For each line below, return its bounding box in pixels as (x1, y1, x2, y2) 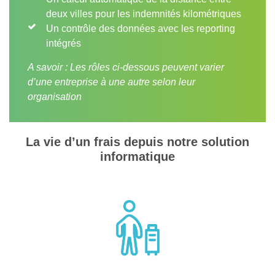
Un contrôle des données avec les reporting (46, 23, 235, 34)
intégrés (46, 38, 81, 48)
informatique (100, 150, 175, 163)
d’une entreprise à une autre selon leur (28, 77, 195, 87)
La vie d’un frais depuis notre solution (26, 135, 249, 149)
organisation (28, 91, 82, 102)
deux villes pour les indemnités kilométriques (46, 9, 241, 19)
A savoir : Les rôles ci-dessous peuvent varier (28, 62, 224, 72)
